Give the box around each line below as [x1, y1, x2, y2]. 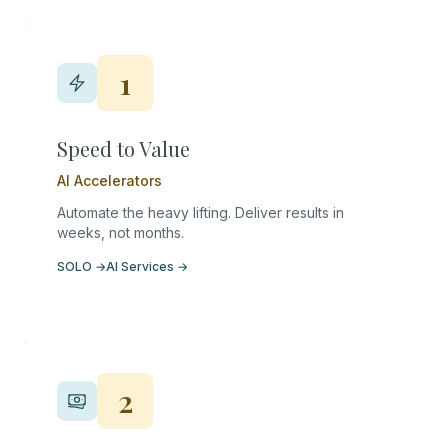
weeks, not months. [57, 224, 184, 241]
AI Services [106, 259, 174, 274]
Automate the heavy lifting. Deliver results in [57, 204, 344, 221]
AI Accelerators [57, 172, 162, 189]
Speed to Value [57, 135, 190, 162]
